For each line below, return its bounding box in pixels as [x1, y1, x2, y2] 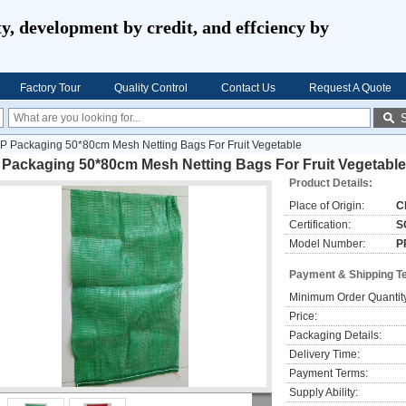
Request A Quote [309, 82, 391, 94]
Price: [289, 310, 317, 323]
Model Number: [289, 237, 365, 250]
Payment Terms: [289, 367, 368, 380]
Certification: [289, 218, 351, 231]
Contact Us [221, 82, 275, 94]
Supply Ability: [289, 386, 358, 399]
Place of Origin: [289, 199, 364, 212]
